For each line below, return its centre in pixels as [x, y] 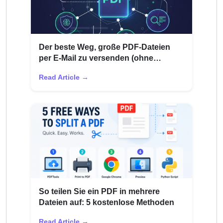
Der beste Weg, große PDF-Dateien [105, 47]
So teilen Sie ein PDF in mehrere [99, 191]
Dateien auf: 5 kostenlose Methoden [107, 202]
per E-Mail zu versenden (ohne [96, 58]
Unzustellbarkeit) [71, 69]
